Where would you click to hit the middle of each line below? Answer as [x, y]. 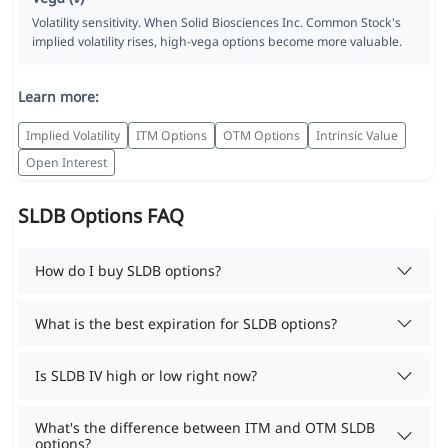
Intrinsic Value [356, 135]
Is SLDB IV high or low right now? [146, 375]
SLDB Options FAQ [100, 216]
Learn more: [58, 97]
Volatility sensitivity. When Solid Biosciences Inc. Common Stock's [216, 23]
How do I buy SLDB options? [128, 270]
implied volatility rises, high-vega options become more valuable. [216, 42]
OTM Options [261, 135]
